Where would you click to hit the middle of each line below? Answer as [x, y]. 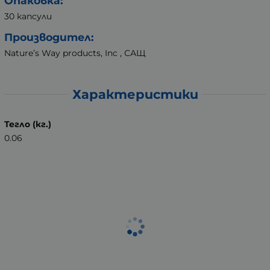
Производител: [49, 37]
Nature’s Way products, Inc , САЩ [75, 53]
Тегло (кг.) [28, 124]
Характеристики [135, 94]
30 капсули [28, 17]
